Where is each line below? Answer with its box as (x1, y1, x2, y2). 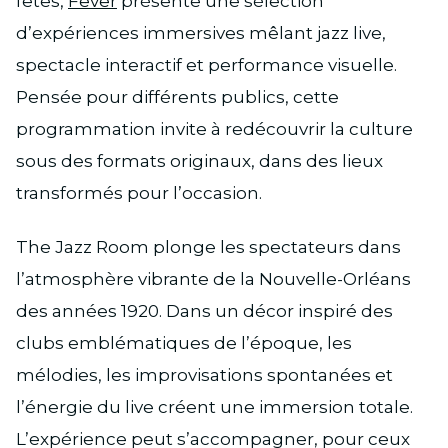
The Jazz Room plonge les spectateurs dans (16, 237, 401, 258)
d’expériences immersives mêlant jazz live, (16, 23, 386, 44)
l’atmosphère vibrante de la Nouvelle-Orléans (16, 269, 411, 290)
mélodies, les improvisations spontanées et (16, 365, 393, 386)
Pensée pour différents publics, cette (16, 87, 339, 108)
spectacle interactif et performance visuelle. (16, 55, 397, 76)
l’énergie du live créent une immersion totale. (16, 397, 413, 418)
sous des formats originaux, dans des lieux (16, 151, 383, 172)
